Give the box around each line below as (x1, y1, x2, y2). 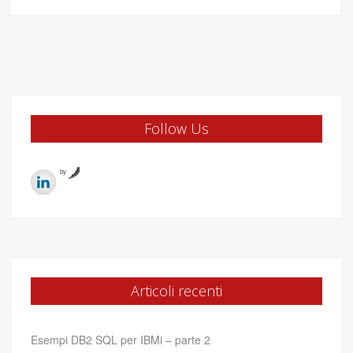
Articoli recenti (130, 281, 222, 301)
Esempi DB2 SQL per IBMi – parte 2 (31, 332, 211, 348)
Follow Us (143, 119, 209, 139)
